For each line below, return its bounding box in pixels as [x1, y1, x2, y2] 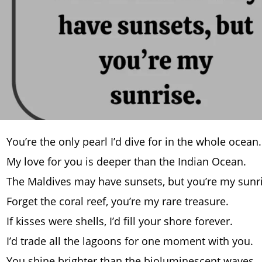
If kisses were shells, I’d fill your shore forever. [6, 214, 233, 229]
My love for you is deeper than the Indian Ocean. [6, 154, 246, 169]
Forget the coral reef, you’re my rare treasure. [6, 194, 229, 209]
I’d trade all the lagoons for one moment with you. [6, 234, 253, 249]
